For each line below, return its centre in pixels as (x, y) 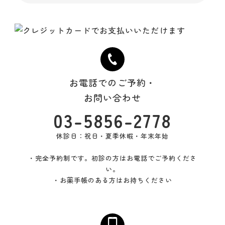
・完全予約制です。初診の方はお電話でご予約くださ (113, 158)
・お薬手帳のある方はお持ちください (113, 180)
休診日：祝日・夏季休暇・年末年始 (113, 136)
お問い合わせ (113, 98)
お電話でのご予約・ (113, 83)
